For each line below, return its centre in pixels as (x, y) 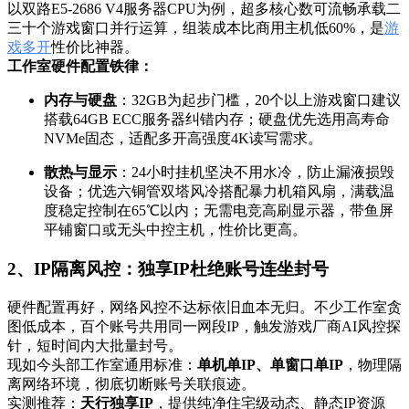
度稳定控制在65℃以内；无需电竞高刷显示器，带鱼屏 (219, 211)
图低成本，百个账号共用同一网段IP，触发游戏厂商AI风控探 (204, 326)
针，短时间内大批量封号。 (95, 345)
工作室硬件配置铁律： (80, 67)
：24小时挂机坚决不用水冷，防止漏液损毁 (256, 173)
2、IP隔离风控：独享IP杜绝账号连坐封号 (168, 268)
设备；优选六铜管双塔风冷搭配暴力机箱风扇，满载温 (219, 192)
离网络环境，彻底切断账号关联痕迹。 (131, 383)
